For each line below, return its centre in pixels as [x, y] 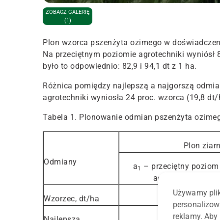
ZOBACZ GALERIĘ [68, 12]
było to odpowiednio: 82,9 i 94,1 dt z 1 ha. [120, 66]
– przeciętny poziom [180, 166]
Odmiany [60, 162]
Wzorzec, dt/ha [71, 198]
